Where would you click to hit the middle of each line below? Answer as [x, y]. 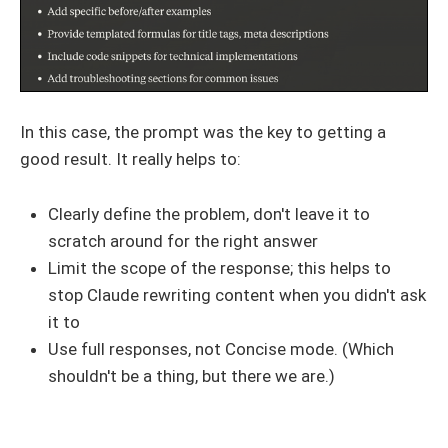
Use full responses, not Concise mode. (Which [221, 348]
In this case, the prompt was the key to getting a [203, 132]
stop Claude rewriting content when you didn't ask [237, 294]
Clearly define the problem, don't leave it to [209, 213]
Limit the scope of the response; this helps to [219, 267]
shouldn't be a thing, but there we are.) [191, 375]
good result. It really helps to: [130, 159]
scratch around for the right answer [183, 240]
